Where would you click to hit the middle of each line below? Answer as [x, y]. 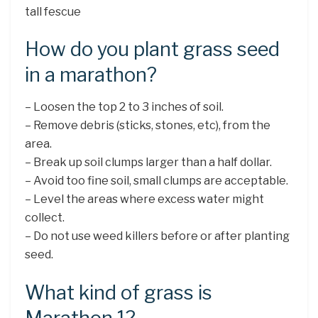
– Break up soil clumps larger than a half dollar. [148, 162]
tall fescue [53, 11]
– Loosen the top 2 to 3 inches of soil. [124, 106]
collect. [45, 217]
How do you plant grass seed [152, 50]
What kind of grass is [119, 292]
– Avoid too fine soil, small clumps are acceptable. [157, 180]
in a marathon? [91, 75]
